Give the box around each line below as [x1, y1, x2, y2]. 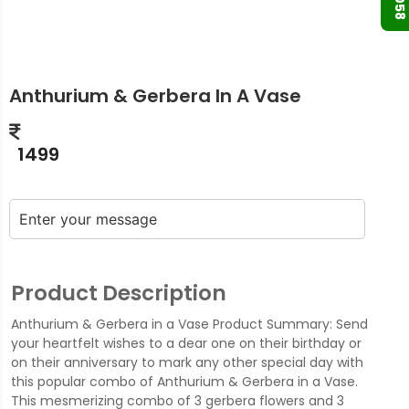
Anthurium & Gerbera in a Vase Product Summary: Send [10, 314, 368, 333]
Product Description [10, 278, 226, 309]
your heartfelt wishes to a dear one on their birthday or [10, 333, 362, 352]
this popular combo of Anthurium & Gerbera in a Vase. [10, 372, 358, 391]
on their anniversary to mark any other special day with [10, 352, 363, 372]
